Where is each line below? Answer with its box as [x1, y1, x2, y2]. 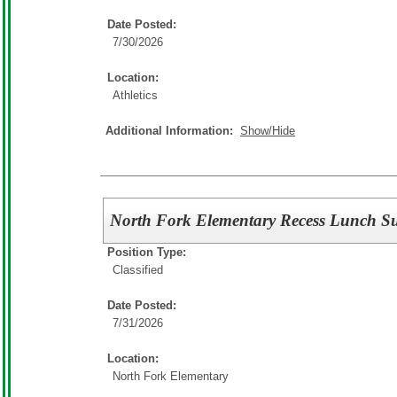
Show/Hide [240, 123, 295, 137]
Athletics [113, 88, 158, 102]
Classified [113, 262, 163, 276]
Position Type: [107, 245, 186, 259]
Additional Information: [105, 123, 240, 137]
